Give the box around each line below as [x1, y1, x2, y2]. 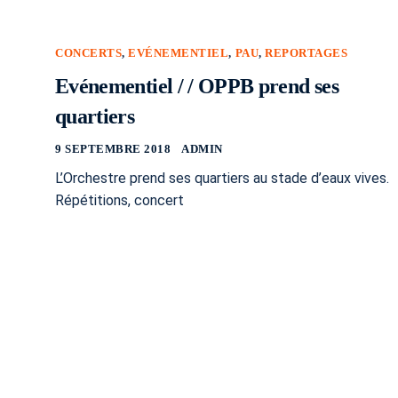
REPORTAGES [265, 46, 348, 60]
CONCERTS [55, 46, 123, 60]
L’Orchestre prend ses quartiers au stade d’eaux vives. [55, 170, 389, 187]
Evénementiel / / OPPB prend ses [55, 75, 338, 99]
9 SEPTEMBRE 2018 [55, 142, 171, 156]
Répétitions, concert [55, 192, 184, 210]
